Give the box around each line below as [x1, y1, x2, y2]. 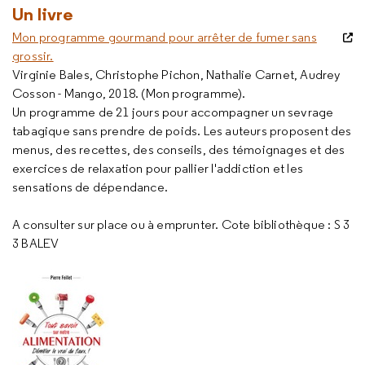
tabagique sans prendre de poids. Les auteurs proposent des [12, 123, 352, 139]
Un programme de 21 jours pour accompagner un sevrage [12, 104, 334, 120]
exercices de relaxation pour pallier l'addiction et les [12, 161, 304, 176]
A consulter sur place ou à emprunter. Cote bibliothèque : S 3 [12, 217, 350, 232]
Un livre [12, 2, 74, 25]
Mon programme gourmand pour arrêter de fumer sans [12, 29, 317, 45]
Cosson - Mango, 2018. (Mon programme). [12, 86, 246, 101]
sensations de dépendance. [12, 179, 168, 195]
